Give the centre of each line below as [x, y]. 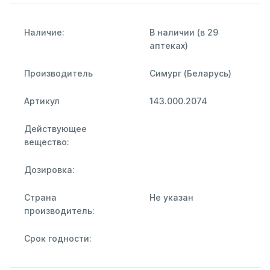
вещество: [47, 142]
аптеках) [169, 45]
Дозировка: [49, 169]
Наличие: [44, 32]
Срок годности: [58, 238]
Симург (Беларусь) [190, 73]
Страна [40, 197]
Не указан [171, 197]
